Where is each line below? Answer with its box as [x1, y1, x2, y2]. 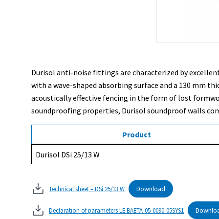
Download [136, 184, 165, 193]
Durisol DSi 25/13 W [36, 149, 100, 159]
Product [122, 129, 151, 139]
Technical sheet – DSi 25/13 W [49, 184, 125, 193]
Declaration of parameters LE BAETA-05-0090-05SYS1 [49, 206, 184, 214]
